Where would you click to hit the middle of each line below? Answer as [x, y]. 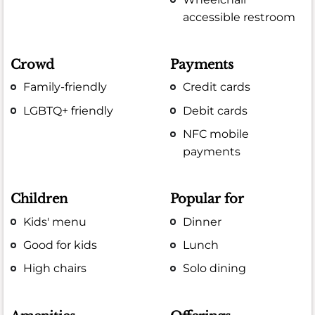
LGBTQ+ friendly [69, 110]
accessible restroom [239, 17]
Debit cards [216, 110]
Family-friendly [65, 87]
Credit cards [217, 87]
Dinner [202, 221]
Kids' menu [55, 221]
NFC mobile [216, 134]
